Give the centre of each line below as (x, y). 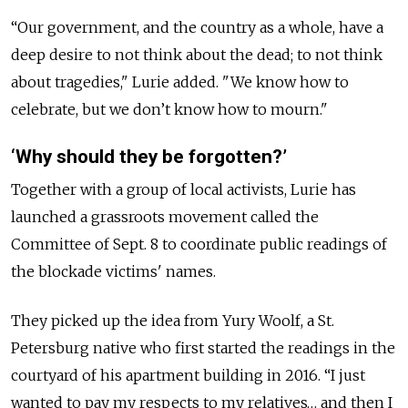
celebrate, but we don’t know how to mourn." (169, 110)
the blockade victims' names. (113, 271)
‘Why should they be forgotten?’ (149, 157)
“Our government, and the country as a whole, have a (197, 28)
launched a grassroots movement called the (165, 216)
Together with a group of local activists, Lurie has (184, 189)
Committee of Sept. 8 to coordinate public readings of (199, 244)
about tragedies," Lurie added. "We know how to (180, 82)
